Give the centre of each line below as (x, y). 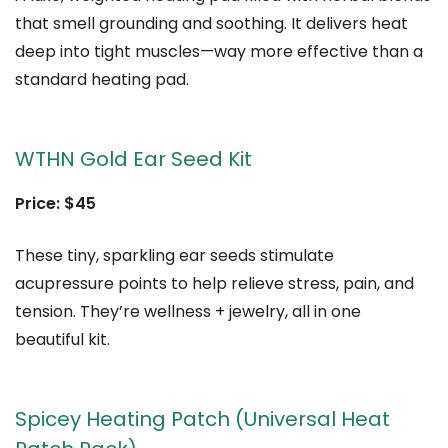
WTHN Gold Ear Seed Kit (133, 158)
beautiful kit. (62, 339)
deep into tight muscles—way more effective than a (219, 51)
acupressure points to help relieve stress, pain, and (214, 283)
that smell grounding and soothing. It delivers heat (211, 23)
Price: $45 (55, 203)
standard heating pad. (102, 79)
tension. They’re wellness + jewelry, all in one (188, 311)
